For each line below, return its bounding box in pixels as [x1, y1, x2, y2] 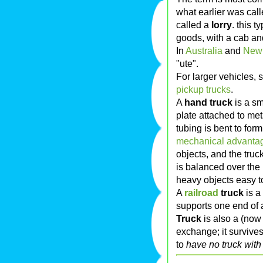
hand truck [184, 97, 232, 108]
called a [176, 19, 211, 31]
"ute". [176, 58, 198, 69]
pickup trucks [176, 84, 231, 95]
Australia [186, 45, 222, 56]
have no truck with [186, 239, 261, 250]
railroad [184, 187, 218, 198]
